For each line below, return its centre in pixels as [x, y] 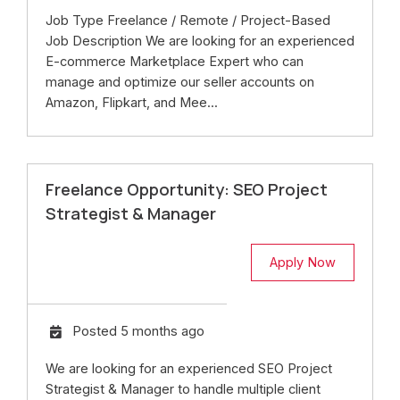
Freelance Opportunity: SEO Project [187, 190]
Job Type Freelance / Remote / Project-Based [188, 21]
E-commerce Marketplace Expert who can [175, 62]
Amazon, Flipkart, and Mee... [132, 103]
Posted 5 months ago [138, 332]
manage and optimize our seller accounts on [180, 83]
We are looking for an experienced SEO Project [189, 369]
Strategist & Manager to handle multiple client [183, 390]
